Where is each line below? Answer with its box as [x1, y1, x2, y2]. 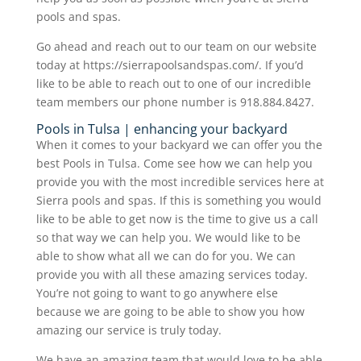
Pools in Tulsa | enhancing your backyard [35, 119, 288, 138]
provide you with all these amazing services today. [35, 266, 308, 282]
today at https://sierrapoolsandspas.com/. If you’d [35, 56, 304, 73]
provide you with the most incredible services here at [35, 173, 324, 189]
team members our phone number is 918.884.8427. [35, 93, 314, 110]
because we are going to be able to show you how [35, 303, 305, 319]
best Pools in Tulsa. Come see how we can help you [35, 155, 313, 171]
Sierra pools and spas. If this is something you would [35, 192, 322, 208]
